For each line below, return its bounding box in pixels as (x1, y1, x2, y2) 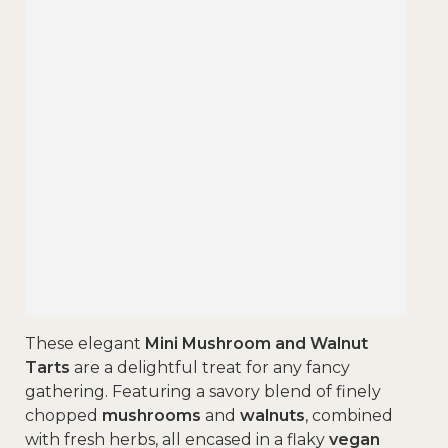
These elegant (25, 334, 145, 353)
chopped (25, 406, 102, 425)
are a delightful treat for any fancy (70, 358, 350, 377)
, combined (305, 406, 393, 425)
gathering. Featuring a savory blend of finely (25, 382, 381, 401)
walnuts (240, 406, 305, 425)
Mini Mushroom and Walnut (145, 334, 368, 353)
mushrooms (102, 406, 201, 425)
